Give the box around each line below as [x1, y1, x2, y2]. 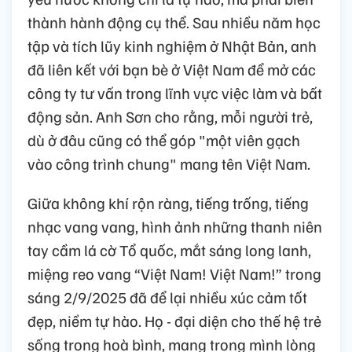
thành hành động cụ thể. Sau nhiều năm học [27, 11, 321, 32]
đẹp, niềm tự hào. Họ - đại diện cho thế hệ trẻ [27, 310, 321, 331]
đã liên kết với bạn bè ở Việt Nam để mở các [27, 58, 316, 79]
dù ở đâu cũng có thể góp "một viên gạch [27, 129, 300, 150]
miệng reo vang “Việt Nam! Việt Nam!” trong [27, 262, 321, 284]
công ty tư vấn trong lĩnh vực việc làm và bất [27, 82, 322, 103]
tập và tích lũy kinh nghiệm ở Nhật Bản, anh [27, 35, 317, 56]
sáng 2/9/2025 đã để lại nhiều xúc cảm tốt [27, 286, 307, 307]
